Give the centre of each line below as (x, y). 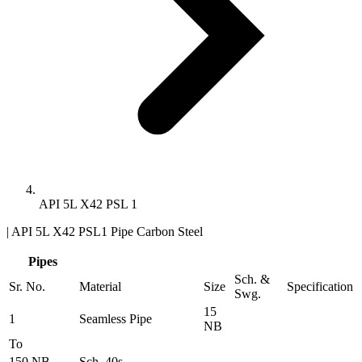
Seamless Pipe (116, 318)
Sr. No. (27, 286)
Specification (320, 286)
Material (100, 286)
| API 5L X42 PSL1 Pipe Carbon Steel (105, 231)
